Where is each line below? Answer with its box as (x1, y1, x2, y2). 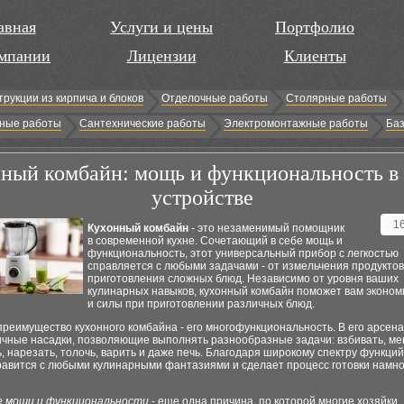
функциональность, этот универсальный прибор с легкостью (87, 247, 399, 260)
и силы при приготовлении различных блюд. (87, 298, 315, 310)
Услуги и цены (110, 18, 213, 36)
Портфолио (275, 18, 354, 36)
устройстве (151, 186, 253, 209)
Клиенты (283, 47, 346, 65)
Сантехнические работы (79, 117, 206, 130)
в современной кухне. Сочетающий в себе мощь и (87, 234, 343, 247)
